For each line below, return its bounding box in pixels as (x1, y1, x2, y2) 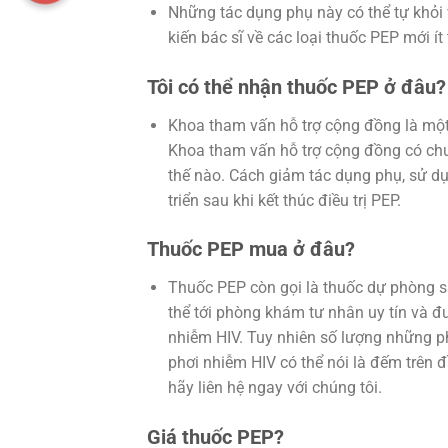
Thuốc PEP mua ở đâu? (147, 237, 355, 262)
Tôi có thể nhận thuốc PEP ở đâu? (147, 74, 446, 99)
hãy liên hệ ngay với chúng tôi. (167, 378, 382, 398)
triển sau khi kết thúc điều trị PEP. (167, 190, 401, 210)
